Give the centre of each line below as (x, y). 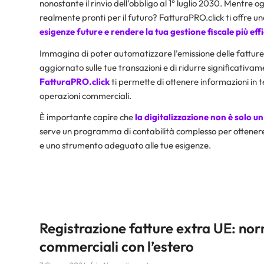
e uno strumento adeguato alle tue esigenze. (125, 146)
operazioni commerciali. (85, 95)
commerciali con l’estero (121, 247)
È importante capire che (86, 117)
